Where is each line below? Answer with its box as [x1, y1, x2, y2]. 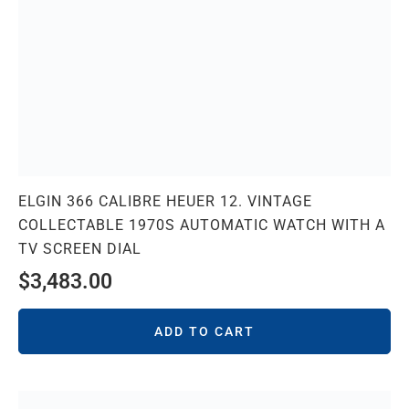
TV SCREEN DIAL [18, 240, 142, 258]
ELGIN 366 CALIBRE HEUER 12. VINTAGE [18, 193, 312, 211]
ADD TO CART [154, 324, 255, 340]
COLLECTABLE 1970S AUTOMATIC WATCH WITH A [18, 216, 385, 235]
